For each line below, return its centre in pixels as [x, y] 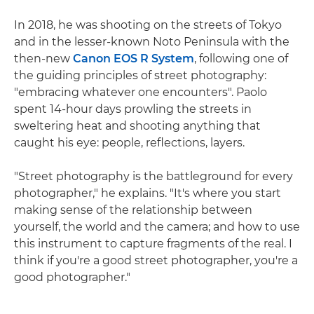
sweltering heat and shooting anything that [137, 125]
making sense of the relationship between [133, 210]
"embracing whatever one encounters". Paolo [141, 92]
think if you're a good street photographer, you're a [156, 260]
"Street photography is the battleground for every [153, 176]
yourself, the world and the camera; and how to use [157, 226]
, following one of [241, 58]
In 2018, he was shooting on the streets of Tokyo [148, 25]
